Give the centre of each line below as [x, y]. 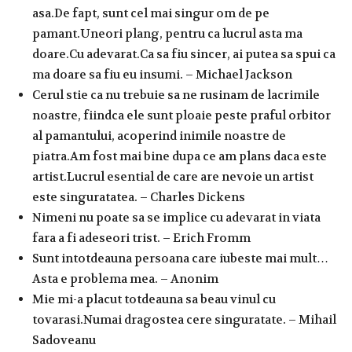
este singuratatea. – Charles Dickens [139, 197]
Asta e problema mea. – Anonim [125, 279]
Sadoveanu [64, 340]
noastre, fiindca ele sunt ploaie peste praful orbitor [181, 115]
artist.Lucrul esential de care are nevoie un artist [173, 176]
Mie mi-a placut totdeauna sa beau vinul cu [154, 299]
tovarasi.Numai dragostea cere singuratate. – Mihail [184, 319]
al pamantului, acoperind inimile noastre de [159, 136]
